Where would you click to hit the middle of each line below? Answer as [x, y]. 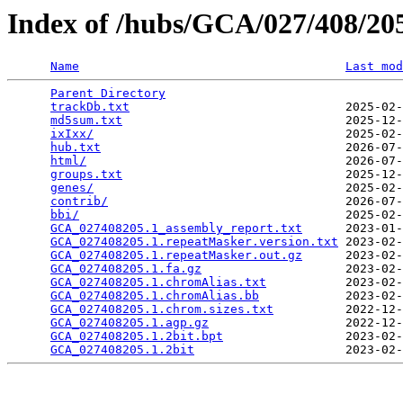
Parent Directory [108, 94]
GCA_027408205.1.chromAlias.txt [158, 282]
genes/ [72, 188]
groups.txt [86, 175]
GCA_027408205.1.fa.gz [126, 269]
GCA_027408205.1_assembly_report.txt [176, 228]
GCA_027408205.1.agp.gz [130, 323]
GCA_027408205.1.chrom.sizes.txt [162, 309]
